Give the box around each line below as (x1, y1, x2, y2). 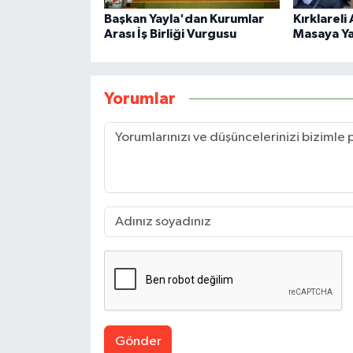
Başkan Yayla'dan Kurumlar (103, 13, 264, 26)
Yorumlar (103, 90, 176, 107)
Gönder (114, 334, 162, 348)
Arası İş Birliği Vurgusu (103, 28, 236, 41)
